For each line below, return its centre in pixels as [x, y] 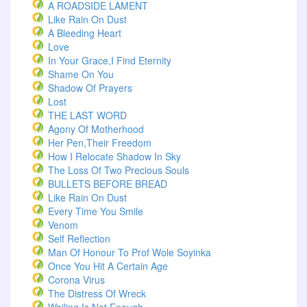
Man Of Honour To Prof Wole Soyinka [130, 252]
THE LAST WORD [87, 115]
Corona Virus [76, 280]
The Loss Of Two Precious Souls [119, 170]
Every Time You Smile [96, 211]
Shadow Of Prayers [90, 88]
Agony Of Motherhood [96, 129]
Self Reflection [79, 238]
